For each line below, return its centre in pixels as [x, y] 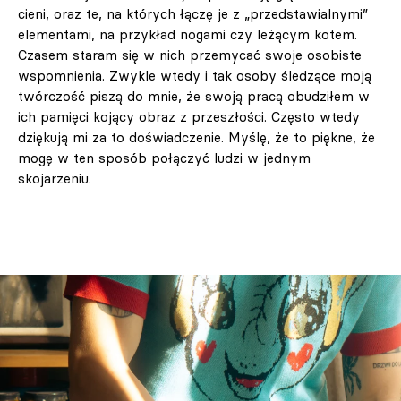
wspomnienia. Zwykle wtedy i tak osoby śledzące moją [195, 76]
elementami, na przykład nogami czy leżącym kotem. [188, 35]
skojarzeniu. [55, 179]
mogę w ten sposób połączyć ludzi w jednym [164, 158]
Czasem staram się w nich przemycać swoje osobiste [190, 55]
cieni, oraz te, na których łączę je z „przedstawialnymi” [193, 14]
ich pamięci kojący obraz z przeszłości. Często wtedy [189, 117]
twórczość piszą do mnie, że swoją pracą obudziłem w [194, 97]
